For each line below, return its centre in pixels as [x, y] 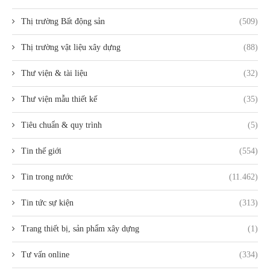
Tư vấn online [45, 255]
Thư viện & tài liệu [54, 74]
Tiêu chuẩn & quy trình [61, 125]
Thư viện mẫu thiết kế [59, 99]
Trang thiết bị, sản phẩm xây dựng [80, 229]
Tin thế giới [41, 151]
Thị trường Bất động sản [63, 22]
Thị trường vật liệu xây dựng [71, 48]
